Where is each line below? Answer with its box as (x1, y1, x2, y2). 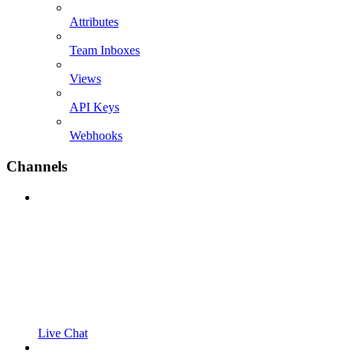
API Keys (70, 100, 119, 115)
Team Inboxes (70, 43, 140, 58)
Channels (6, 157, 67, 175)
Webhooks (70, 129, 122, 143)
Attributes (70, 15, 119, 29)
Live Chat (38, 326, 88, 340)
